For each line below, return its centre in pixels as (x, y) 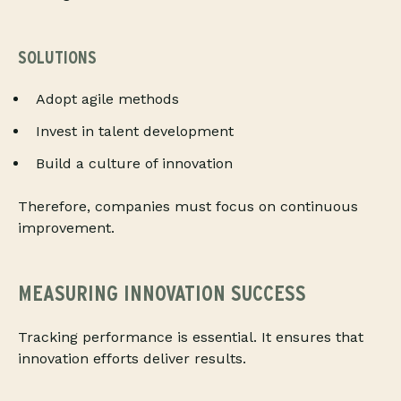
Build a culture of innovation (134, 164)
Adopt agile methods (107, 99)
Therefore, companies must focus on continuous (188, 207)
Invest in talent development (135, 132)
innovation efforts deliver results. (132, 359)
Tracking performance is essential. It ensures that (191, 337)
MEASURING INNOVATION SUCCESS (162, 294)
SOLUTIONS (57, 58)
